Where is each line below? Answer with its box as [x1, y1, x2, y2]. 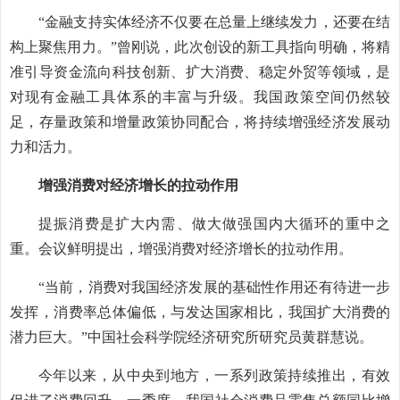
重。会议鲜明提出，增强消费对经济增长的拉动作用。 [10, 241, 353, 256]
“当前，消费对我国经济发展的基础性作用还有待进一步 [38, 279, 390, 295]
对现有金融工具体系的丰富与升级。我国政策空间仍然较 [10, 89, 390, 104]
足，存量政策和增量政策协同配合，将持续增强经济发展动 [10, 114, 390, 129]
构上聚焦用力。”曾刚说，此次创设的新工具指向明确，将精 [10, 39, 390, 54]
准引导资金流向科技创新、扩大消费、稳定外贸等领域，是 [10, 64, 390, 79]
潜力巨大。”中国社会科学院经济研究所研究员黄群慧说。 [10, 329, 373, 345]
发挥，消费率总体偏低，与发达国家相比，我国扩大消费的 [10, 304, 390, 320]
